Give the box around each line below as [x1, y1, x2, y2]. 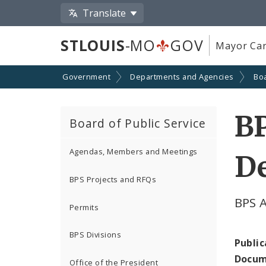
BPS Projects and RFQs [69, 174, 157, 185]
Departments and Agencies [130, 71, 234, 83]
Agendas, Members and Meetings [69, 146, 198, 157]
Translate [83, 6, 126, 20]
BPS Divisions [69, 229, 122, 240]
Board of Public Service [69, 115, 206, 131]
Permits [69, 201, 99, 213]
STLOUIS [61, 35, 125, 56]
